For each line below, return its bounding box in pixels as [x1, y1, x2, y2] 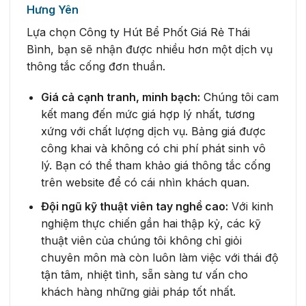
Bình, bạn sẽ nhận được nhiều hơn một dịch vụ [27, 42, 273, 56]
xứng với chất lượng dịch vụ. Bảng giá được [40, 124, 266, 139]
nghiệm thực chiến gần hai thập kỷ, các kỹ [40, 216, 261, 230]
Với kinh [227, 199, 273, 213]
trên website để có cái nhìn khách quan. [40, 176, 249, 190]
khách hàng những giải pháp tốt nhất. [40, 284, 236, 298]
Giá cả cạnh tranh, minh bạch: [40, 90, 200, 105]
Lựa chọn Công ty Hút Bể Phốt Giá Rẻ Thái [27, 25, 250, 39]
